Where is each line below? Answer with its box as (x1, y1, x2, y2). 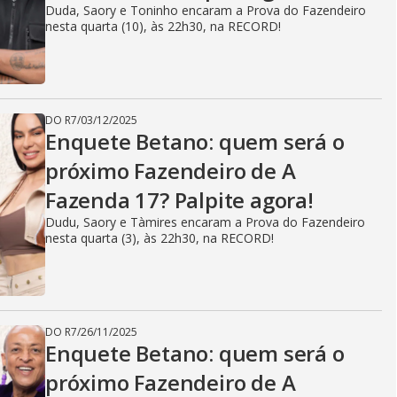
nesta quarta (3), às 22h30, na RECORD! (45, 229, 274, 246)
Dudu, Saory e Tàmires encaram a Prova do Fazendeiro (45, 213, 365, 230)
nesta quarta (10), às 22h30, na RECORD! (45, 17, 281, 35)
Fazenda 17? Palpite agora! (45, 184, 314, 214)
